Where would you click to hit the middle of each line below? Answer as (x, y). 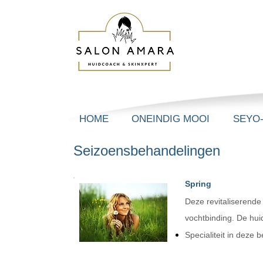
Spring (198, 184)
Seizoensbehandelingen (147, 151)
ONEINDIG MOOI (171, 119)
